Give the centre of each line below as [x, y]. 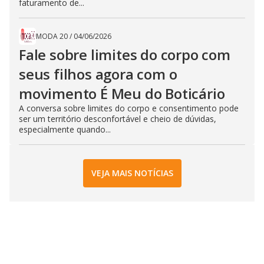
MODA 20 [52, 36]
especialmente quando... [65, 129]
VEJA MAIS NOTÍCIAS [132, 173]
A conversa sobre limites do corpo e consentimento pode [129, 108]
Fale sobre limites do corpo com [125, 54]
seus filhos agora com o [98, 74]
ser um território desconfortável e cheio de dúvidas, [118, 118]
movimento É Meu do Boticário [122, 93]
